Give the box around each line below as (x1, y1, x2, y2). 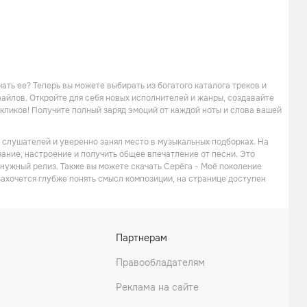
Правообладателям (116, 256, 205, 269)
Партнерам (116, 232, 167, 244)
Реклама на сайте (116, 281, 199, 293)
